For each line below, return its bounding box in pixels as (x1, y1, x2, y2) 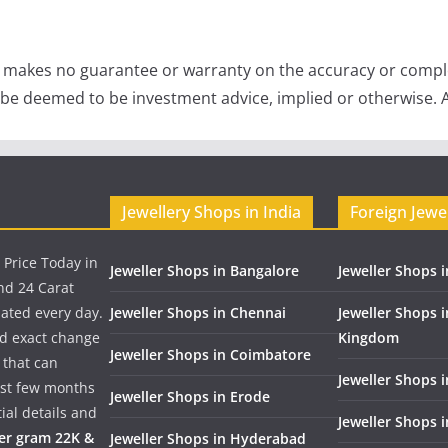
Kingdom (338, 327, 399, 347)
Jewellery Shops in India (122, 200, 301, 223)
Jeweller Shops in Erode (110, 386, 270, 406)
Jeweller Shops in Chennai (110, 302, 286, 322)
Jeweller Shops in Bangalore (110, 260, 299, 280)
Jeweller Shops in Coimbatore (110, 344, 311, 364)
